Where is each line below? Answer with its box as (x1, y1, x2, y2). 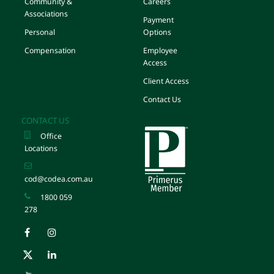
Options (143, 27, 171, 37)
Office (40, 131, 62, 141)
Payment (143, 15, 174, 25)
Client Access (143, 76, 189, 86)
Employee (143, 45, 177, 56)
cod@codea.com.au (24, 174, 93, 184)
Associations (24, 9, 68, 19)
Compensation (24, 45, 76, 56)
